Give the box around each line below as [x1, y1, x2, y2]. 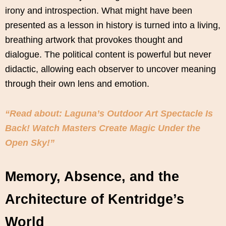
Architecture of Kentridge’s [5, 192, 184, 207]
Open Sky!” [5, 138, 54, 148]
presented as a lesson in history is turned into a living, [5, 20, 220, 31]
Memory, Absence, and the [5, 169, 179, 185]
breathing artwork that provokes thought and [5, 35, 183, 45]
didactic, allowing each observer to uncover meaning [5, 64, 216, 75]
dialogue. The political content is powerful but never [5, 49, 211, 60]
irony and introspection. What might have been [5, 6, 192, 16]
